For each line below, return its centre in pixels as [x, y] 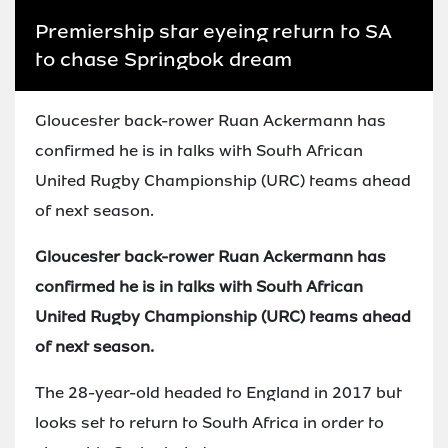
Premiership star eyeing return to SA [213, 30]
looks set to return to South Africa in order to [209, 422]
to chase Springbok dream [163, 58]
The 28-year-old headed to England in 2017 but [218, 392]
